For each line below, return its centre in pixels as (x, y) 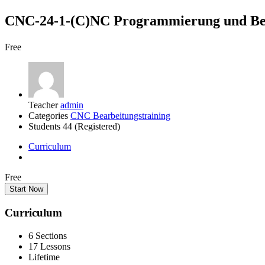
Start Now (26, 189)
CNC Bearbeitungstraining (120, 116)
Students (44, 127)
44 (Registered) (90, 127)
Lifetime (44, 257)
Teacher (43, 105)
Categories (48, 116)
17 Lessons (49, 246)
